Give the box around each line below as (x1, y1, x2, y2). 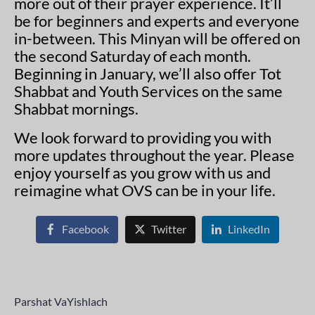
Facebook (61, 222, 109, 236)
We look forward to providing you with (14, 128, 271, 148)
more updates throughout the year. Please (14, 146, 295, 165)
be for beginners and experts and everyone (14, 11, 300, 31)
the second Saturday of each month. (14, 46, 251, 66)
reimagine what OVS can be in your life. (14, 181, 276, 200)
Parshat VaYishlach (14, 295, 108, 309)
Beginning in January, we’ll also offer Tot (14, 64, 281, 84)
